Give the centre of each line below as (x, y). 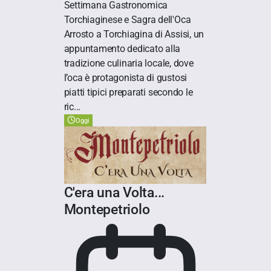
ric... (72, 107)
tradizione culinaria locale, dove (129, 64)
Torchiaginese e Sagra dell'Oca (127, 20)
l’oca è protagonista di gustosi (126, 78)
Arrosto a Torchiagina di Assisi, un (134, 34)
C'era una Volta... (114, 193)
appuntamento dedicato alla (122, 49)
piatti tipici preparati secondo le (128, 93)
